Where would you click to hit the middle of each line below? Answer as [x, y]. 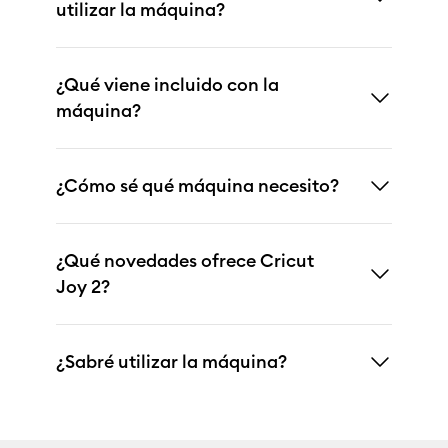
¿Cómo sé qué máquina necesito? [197, 186]
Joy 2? [83, 287]
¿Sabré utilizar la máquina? [171, 362]
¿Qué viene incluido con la [167, 85]
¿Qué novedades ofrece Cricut [185, 261]
